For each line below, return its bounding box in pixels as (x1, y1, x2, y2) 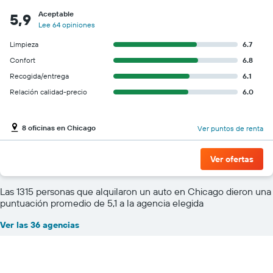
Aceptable (38, 9, 74, 18)
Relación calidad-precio (10, 87, 87, 96)
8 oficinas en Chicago (22, 123, 96, 133)
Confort (10, 55, 35, 65)
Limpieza (10, 39, 38, 49)
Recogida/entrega (10, 71, 69, 80)
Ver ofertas (210, 153, 253, 165)
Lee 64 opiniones (38, 19, 95, 29)
